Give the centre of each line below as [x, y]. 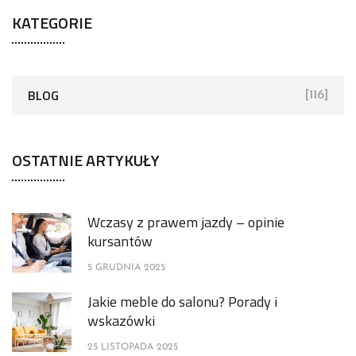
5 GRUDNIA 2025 [126, 267]
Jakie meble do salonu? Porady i [182, 301]
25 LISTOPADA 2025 [133, 347]
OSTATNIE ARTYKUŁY [86, 160]
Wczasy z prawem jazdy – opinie [186, 222]
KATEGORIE [52, 22]
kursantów [120, 241]
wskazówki [121, 320]
